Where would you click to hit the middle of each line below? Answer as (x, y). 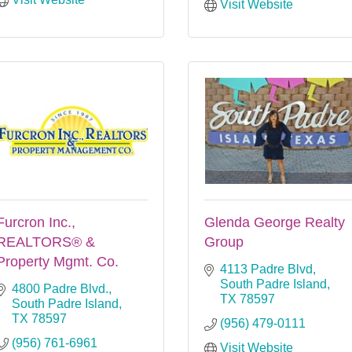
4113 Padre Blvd (266, 269)
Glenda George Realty (275, 222)
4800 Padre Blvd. (60, 288)
